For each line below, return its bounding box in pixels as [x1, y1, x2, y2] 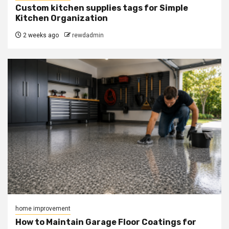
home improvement [15, 204, 71, 212]
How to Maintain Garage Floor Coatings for [15, 217, 196, 227]
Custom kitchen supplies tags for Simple [15, 3, 188, 13]
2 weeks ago [21, 31, 59, 39]
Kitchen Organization [15, 13, 109, 23]
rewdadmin [72, 31, 104, 39]
